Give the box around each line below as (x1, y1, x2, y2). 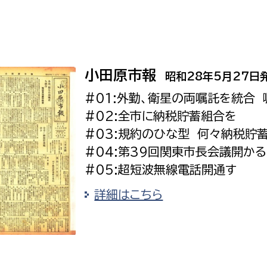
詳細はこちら (94, 188, 163, 200)
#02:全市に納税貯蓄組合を (85, 109, 237, 122)
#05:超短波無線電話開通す (85, 163, 237, 175)
